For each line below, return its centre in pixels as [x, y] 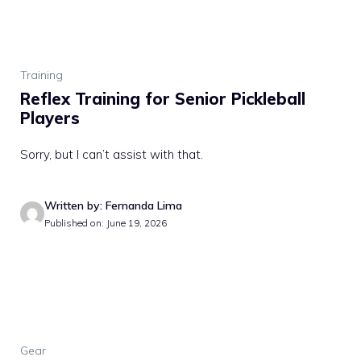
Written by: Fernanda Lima [113, 205]
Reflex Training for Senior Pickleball [163, 98]
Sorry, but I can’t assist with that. [112, 154]
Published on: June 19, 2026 [106, 222]
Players [50, 118]
